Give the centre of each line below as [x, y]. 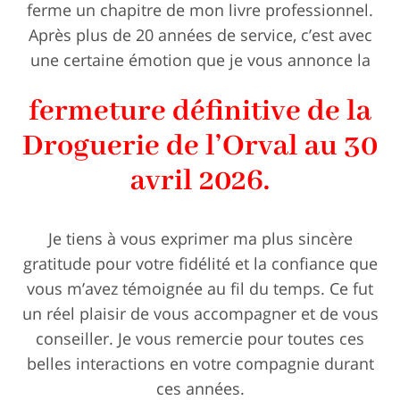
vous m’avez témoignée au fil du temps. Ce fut [200, 289]
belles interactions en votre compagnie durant [200, 364]
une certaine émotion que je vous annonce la [200, 60]
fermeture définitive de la [200, 112]
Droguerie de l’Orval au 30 [200, 147]
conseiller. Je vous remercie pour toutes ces [200, 339]
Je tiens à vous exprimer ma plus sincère [200, 239]
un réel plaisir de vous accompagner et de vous [200, 314]
